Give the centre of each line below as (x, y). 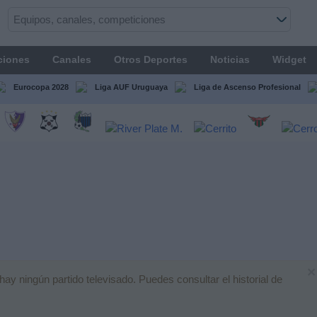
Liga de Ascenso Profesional (247, 87)
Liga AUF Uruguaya (131, 87)
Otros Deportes (150, 59)
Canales (71, 59)
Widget (289, 59)
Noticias (230, 59)
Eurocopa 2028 (41, 87)
